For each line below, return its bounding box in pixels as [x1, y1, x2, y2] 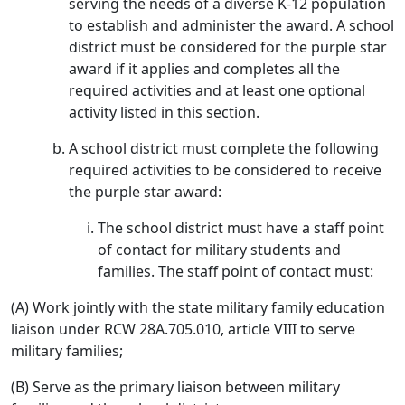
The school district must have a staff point [98, 218, 384, 238]
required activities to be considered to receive [69, 160, 381, 180]
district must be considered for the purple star [69, 37, 387, 57]
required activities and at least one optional [69, 80, 365, 100]
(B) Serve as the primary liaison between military [11, 377, 340, 397]
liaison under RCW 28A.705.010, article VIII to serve [11, 319, 355, 339]
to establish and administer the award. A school [69, 15, 394, 35]
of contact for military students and [98, 240, 341, 259]
